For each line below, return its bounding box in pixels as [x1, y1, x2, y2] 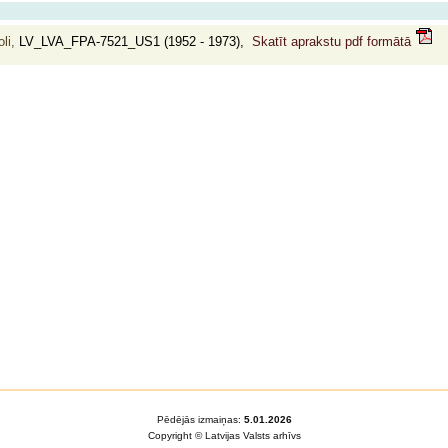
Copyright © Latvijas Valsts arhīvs [147, 430, 301, 441]
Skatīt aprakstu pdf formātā [252, 34, 415, 49]
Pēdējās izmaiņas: [156, 414, 244, 425]
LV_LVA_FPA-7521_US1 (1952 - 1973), [15, 34, 252, 49]
